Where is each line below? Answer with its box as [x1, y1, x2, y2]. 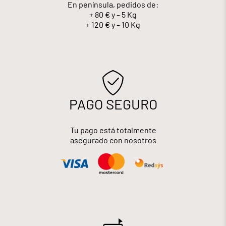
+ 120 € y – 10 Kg [86, 19, 140, 29]
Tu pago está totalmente [70, 125, 156, 135]
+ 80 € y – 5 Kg [89, 9, 137, 19]
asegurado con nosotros [70, 135, 156, 145]
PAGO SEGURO [69, 95, 157, 112]
